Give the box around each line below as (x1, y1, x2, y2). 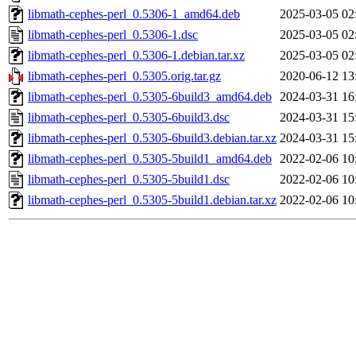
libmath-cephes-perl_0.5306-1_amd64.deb (28, 7, 240, 21)
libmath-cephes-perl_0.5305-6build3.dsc (28, 110, 230, 125)
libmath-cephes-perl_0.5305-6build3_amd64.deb (28, 90, 272, 104)
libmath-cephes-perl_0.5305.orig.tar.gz (28, 69, 221, 83)
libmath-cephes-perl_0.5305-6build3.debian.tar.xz (28, 131, 277, 145)
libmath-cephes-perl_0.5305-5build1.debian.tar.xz (28, 193, 277, 207)
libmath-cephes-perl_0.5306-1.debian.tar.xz (28, 48, 245, 63)
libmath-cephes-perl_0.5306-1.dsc (28, 28, 198, 42)
